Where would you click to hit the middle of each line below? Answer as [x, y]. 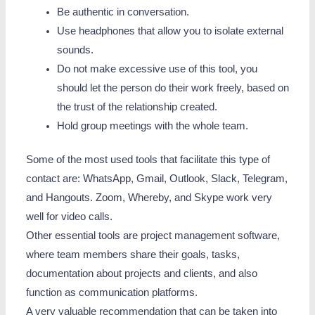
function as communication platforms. [112, 293]
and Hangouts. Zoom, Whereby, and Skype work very [149, 198]
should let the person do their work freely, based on [173, 88]
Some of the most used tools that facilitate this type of [148, 160]
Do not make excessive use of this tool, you [157, 69]
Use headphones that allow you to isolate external [170, 31]
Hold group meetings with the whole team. [152, 126]
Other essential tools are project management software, [153, 236]
